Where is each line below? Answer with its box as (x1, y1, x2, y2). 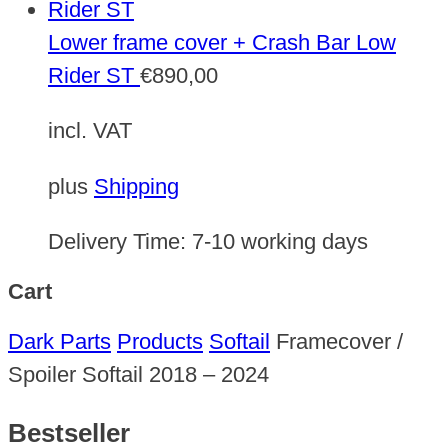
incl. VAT (48, 118, 132, 144)
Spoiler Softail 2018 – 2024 (8, 362, 269, 388)
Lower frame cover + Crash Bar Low (48, 30, 396, 56)
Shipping (94, 173, 179, 199)
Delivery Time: (48, 229, 192, 255)
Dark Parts (8, 329, 111, 355)
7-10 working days (192, 229, 368, 255)
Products (117, 329, 203, 355)
